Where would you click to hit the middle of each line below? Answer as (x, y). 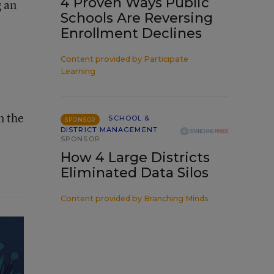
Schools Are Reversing (137, 18)
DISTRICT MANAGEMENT (109, 130)
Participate (166, 59)
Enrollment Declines (131, 33)
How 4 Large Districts (135, 157)
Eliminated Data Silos (135, 173)
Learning (78, 71)
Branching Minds (176, 198)
